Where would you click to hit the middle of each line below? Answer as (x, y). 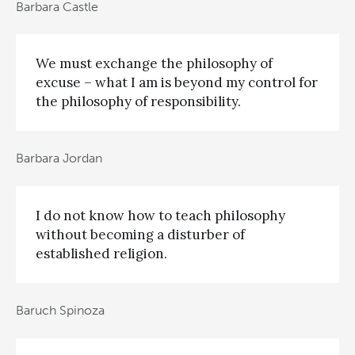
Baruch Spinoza (60, 311)
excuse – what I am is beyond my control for (177, 82)
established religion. (101, 253)
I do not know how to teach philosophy (160, 215)
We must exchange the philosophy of (154, 63)
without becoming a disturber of (140, 234)
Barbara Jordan (59, 158)
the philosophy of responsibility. (138, 101)
